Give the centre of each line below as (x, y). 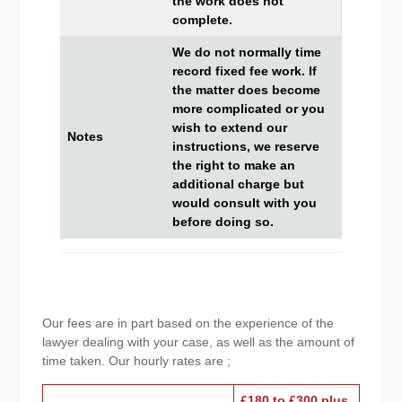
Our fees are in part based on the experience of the (188, 323)
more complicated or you (248, 108)
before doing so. (223, 221)
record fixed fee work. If (244, 70)
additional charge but (238, 184)
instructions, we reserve (245, 146)
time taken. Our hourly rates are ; (136, 360)
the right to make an (233, 165)
